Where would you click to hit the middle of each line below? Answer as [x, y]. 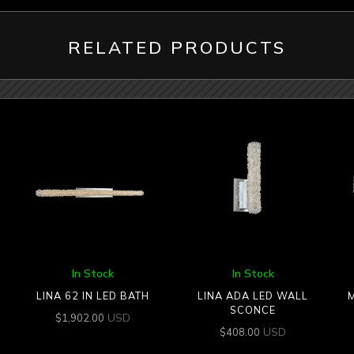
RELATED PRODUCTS [177, 48]
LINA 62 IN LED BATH [93, 296]
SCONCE [253, 310]
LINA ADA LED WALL [253, 296]
